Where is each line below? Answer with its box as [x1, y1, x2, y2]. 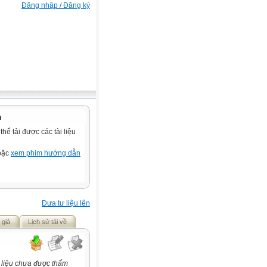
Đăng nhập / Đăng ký [21, 1, 90, 10]
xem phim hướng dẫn [11, 149, 80, 157]
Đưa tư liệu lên [42, 199, 90, 207]
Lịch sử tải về [28, 218, 67, 225]
